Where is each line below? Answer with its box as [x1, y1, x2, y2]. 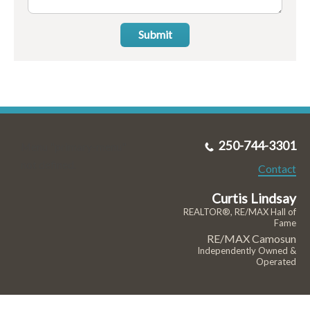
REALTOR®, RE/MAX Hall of [183, 206, 296, 218]
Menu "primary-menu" [21, 140, 127, 154]
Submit [138, 28, 172, 42]
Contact [257, 162, 296, 176]
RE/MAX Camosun [206, 232, 296, 246]
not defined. [21, 158, 76, 172]
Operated [255, 256, 296, 268]
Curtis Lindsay [211, 190, 296, 207]
